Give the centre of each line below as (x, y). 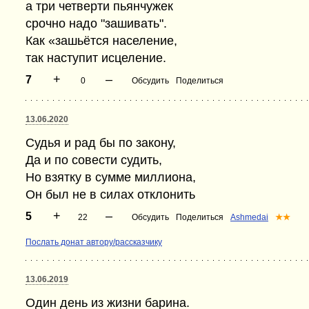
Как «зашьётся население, (101, 41)
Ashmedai (249, 217)
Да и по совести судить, (94, 160)
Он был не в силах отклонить (110, 195)
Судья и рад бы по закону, (101, 143)
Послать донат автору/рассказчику (94, 242)
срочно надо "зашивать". (96, 23)
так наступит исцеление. (96, 58)
